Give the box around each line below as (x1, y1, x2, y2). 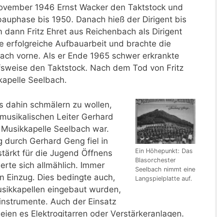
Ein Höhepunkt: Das (135, 147, 193, 155)
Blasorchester (135, 156, 176, 164)
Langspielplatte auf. (135, 175, 192, 183)
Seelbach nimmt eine (135, 166, 195, 173)
